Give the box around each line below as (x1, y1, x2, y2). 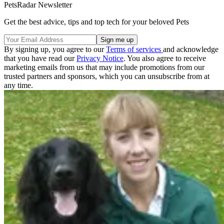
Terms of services (106, 44, 163, 53)
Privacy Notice (76, 53, 123, 62)
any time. (4, 80, 33, 89)
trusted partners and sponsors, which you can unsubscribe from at (4, 71, 209, 80)
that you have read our (4, 53, 76, 62)
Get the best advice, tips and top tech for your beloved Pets (4, 17, 189, 26)
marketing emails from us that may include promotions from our (4, 62, 204, 71)
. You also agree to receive (123, 53, 206, 62)
